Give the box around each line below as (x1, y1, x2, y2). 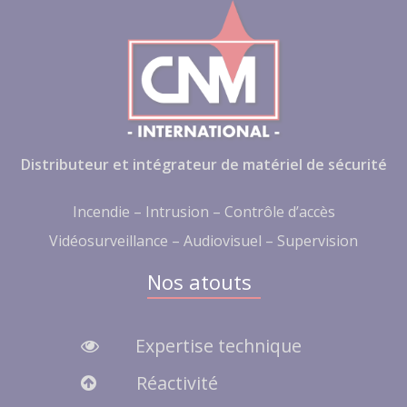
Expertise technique (131, 333, 302, 358)
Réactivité (131, 370, 218, 395)
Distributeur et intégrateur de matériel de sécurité (20, 154, 387, 174)
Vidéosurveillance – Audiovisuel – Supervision (49, 230, 358, 251)
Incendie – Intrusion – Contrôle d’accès (72, 201, 335, 222)
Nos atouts (146, 267, 252, 295)
